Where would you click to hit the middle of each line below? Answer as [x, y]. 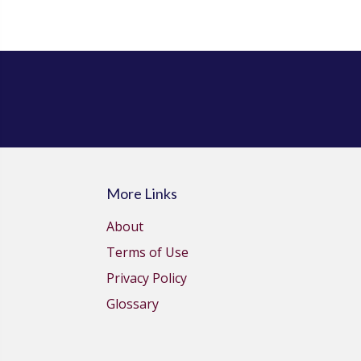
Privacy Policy [147, 278]
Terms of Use [147, 252]
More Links [142, 193]
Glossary [133, 304]
